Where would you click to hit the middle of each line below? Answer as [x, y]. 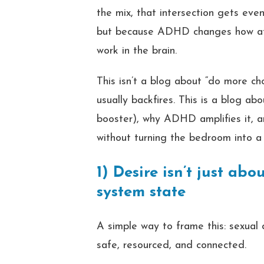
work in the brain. [137, 51]
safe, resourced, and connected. [172, 245]
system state [141, 192]
